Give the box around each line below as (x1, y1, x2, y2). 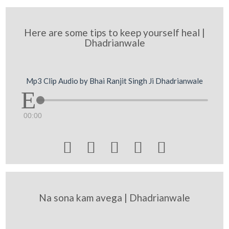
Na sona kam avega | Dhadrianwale (39, 191, 190, 203)
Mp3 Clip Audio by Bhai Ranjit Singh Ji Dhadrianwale (26, 76, 203, 85)
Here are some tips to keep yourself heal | (24, 27, 205, 38)
